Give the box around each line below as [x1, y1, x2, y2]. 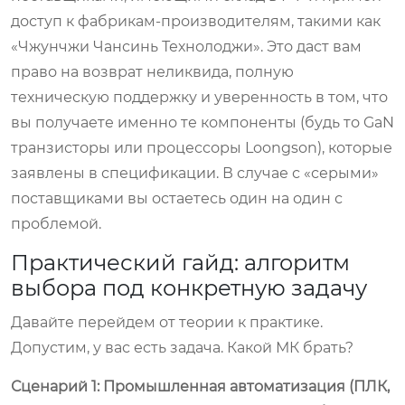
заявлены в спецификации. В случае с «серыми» [11, 164, 379, 182]
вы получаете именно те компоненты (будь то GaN [11, 113, 394, 131]
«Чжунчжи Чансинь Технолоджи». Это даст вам [11, 37, 362, 55]
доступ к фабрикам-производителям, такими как [11, 12, 381, 30]
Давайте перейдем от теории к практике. [11, 313, 323, 331]
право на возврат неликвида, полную [11, 62, 294, 80]
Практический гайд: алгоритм [11, 249, 350, 276]
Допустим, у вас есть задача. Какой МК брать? [11, 338, 353, 356]
